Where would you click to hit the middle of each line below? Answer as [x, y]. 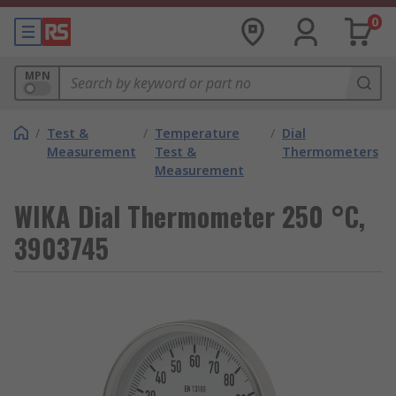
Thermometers [330, 152]
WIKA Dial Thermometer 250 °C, [190, 216]
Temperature [197, 133]
